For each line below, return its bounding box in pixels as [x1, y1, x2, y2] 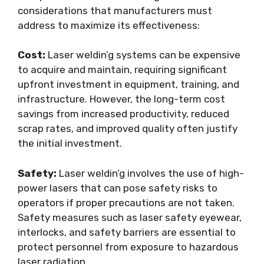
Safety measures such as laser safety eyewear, [18, 211, 242, 223]
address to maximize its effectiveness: [18, 19, 200, 31]
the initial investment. [18, 137, 122, 149]
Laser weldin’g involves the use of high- [57, 167, 244, 179]
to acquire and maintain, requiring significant [18, 64, 227, 75]
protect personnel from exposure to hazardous [18, 240, 239, 253]
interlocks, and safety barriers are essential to [18, 226, 236, 238]
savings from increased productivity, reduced [18, 108, 229, 120]
